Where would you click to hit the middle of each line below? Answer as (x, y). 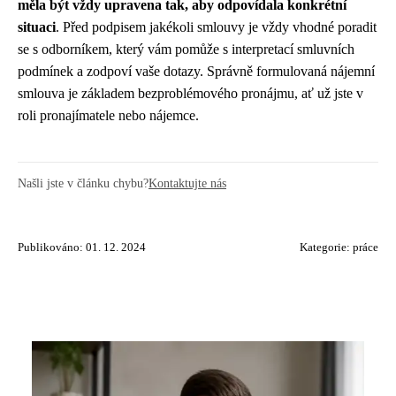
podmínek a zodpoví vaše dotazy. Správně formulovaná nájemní (196, 71)
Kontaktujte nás (187, 183)
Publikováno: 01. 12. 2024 (82, 247)
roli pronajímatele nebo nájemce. (108, 115)
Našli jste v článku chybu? (83, 183)
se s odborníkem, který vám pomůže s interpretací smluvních (186, 49)
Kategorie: (326, 247)
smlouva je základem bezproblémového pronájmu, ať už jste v (190, 93)
